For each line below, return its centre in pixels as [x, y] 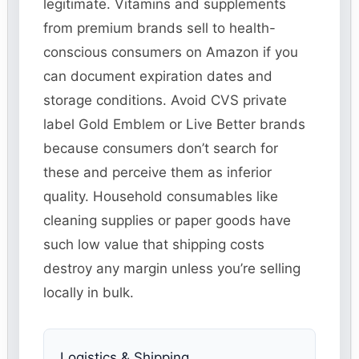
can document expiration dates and [158, 77]
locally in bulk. [89, 293]
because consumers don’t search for [161, 149]
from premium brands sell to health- [160, 28]
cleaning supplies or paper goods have [167, 221]
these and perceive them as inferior [158, 173]
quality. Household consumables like [161, 197]
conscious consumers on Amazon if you [171, 52]
